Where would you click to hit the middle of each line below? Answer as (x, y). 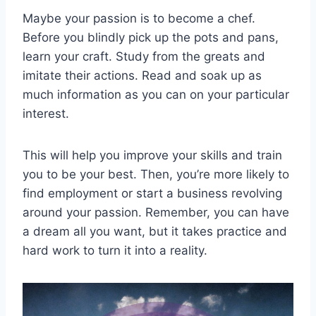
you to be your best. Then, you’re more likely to (156, 175)
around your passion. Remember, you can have (156, 213)
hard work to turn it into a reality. (115, 251)
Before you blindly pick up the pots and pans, (151, 38)
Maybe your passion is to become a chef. (139, 19)
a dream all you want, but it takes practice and (155, 232)
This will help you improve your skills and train (152, 156)
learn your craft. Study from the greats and (144, 57)
